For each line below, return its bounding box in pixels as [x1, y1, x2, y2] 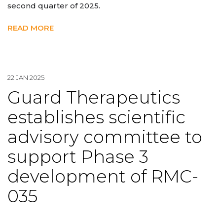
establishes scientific [7, 107, 185, 128]
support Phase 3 [7, 146, 148, 168]
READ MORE [7, 23, 54, 33]
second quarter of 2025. [7, 1, 100, 11]
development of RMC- [7, 166, 198, 187]
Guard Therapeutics [7, 87, 180, 109]
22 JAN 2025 [7, 73, 44, 81]
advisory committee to [7, 126, 202, 148]
